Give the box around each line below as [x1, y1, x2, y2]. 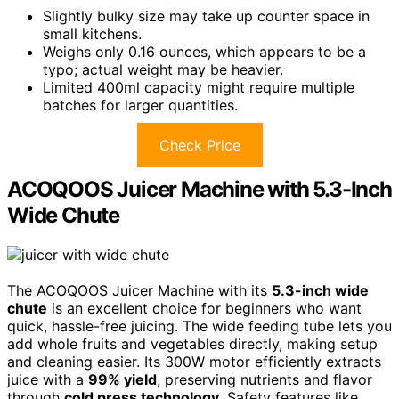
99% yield [88, 370, 157, 389]
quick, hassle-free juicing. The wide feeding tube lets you [7, 317, 392, 336]
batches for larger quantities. [43, 96, 238, 115]
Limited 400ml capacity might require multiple [43, 78, 354, 97]
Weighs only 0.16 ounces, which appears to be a [43, 43, 366, 61]
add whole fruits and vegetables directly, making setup [7, 335, 378, 354]
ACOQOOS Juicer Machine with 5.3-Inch [7, 176, 392, 203]
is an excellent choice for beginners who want [47, 299, 362, 318]
